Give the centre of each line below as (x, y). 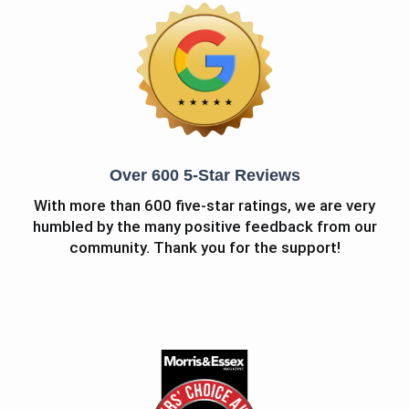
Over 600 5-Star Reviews (204, 176)
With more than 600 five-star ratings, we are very (204, 206)
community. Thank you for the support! (204, 248)
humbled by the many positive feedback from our (204, 227)
